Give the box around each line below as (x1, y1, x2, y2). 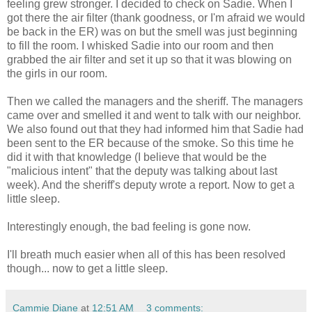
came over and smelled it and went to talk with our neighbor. (7, 109, 301, 121)
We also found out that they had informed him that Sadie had (7, 123, 304, 135)
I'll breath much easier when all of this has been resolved (7, 248, 286, 260)
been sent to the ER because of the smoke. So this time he (7, 136, 294, 149)
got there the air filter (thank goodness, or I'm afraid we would (7, 11, 305, 24)
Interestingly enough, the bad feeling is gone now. (7, 220, 251, 233)
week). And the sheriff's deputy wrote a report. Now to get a (7, 178, 295, 191)
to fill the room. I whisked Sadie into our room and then (7, 39, 274, 52)
